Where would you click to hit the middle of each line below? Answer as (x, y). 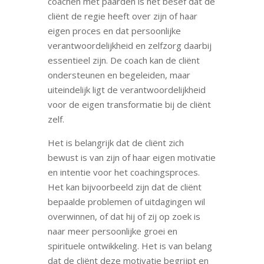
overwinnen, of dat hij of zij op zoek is (124, 216)
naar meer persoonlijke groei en (112, 231)
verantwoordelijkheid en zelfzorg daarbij (129, 45)
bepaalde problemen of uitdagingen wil (126, 201)
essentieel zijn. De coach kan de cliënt (123, 60)
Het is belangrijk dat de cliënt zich (115, 142)
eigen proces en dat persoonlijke (114, 30)
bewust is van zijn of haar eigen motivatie (131, 157)
